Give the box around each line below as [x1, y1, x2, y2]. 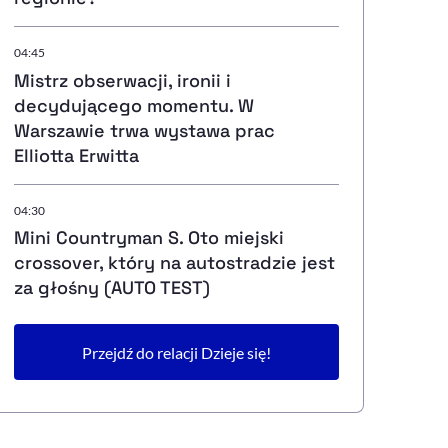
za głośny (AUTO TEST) [13, 276, 210, 300]
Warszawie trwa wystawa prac [13, 118, 275, 142]
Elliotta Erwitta [13, 143, 139, 167]
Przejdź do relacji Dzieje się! [81, 342, 271, 362]
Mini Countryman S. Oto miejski [13, 226, 284, 250]
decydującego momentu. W [13, 93, 254, 117]
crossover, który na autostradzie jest [13, 251, 335, 275]
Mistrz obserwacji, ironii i [13, 68, 231, 92]
